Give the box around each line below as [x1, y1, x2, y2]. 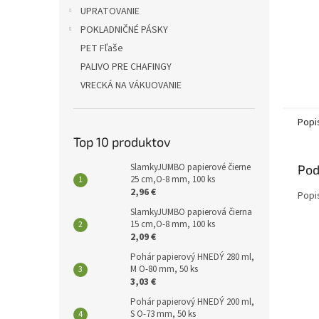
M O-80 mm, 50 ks [130, 262, 198, 276]
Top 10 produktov [73, 133, 171, 150]
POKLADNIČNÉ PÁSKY [80, 22, 168, 37]
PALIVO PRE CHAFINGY [80, 59, 172, 74]
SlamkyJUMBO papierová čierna [130, 205, 252, 219]
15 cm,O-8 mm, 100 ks [130, 217, 215, 231]
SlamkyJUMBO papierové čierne [130, 160, 251, 174]
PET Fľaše [80, 41, 123, 56]
